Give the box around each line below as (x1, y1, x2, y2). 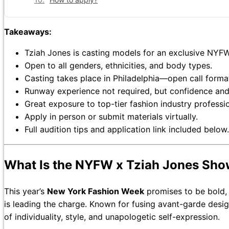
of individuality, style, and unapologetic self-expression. (4, 212, 220, 222)
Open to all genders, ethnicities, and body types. (25, 60, 212, 71)
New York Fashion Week (47, 186, 144, 197)
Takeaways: (4, 27, 52, 37)
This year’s (4, 186, 47, 197)
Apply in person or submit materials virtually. (25, 111, 198, 122)
